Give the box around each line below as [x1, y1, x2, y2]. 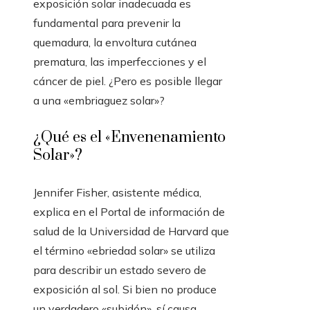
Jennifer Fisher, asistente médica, [33, 185, 201, 200]
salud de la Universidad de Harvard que [33, 224, 229, 239]
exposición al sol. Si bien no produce [33, 282, 217, 297]
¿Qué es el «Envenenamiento [33, 127, 226, 147]
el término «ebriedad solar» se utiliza [33, 244, 215, 258]
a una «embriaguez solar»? [33, 93, 165, 108]
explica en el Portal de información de [33, 205, 225, 219]
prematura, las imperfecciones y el [33, 55, 206, 69]
